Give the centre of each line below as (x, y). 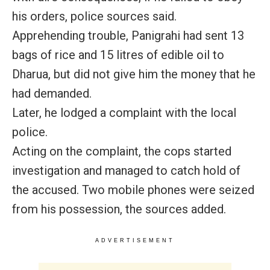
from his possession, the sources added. (119, 209)
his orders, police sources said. (94, 16)
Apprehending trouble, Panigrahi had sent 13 (128, 35)
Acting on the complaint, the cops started (122, 151)
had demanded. (52, 93)
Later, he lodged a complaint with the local (124, 112)
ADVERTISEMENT (135, 240)
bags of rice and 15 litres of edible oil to (118, 55)
